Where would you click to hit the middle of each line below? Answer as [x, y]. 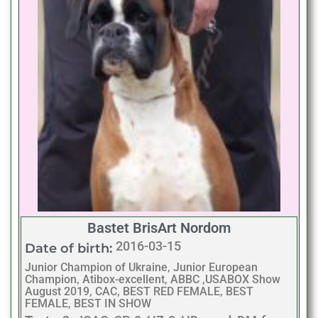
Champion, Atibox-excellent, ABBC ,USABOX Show [153, 279]
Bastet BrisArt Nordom [159, 227]
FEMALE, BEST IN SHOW [88, 303]
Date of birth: [68, 248]
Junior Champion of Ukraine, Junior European [141, 267]
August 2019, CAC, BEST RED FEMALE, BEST [139, 291]
